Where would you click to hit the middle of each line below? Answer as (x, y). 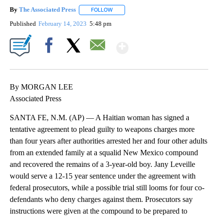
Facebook (51, 62)
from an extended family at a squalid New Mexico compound (104, 152)
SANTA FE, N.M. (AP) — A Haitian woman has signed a (100, 117)
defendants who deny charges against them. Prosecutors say (101, 199)
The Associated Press (47, 10)
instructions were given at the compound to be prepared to (99, 211)
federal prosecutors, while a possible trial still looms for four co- (107, 187)
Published (23, 23)
